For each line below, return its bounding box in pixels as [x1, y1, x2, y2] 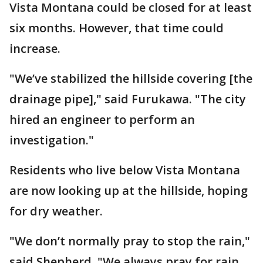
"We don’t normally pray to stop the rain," [9, 233, 250, 249]
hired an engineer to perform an [9, 112, 195, 127]
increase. [9, 41, 60, 56]
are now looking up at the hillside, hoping [9, 183, 248, 198]
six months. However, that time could [9, 20, 224, 36]
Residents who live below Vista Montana [9, 162, 240, 178]
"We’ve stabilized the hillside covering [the [9, 70, 252, 86]
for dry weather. [9, 203, 103, 219]
